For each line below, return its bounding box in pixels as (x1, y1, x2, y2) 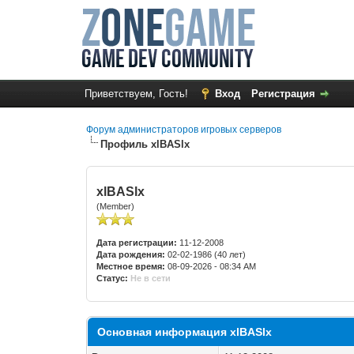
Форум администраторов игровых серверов (86, 124, 282, 135)
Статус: (96, 273, 129, 283)
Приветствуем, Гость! (84, 88, 191, 100)
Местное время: (96, 262, 166, 271)
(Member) (96, 201, 135, 211)
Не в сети (130, 273, 171, 283)
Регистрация (250, 88, 315, 100)
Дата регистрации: (96, 238, 178, 247)
